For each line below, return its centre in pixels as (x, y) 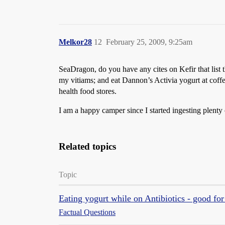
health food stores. (88, 91)
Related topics (87, 146)
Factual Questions (87, 212)
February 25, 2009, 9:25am (149, 42)
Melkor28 (75, 42)
